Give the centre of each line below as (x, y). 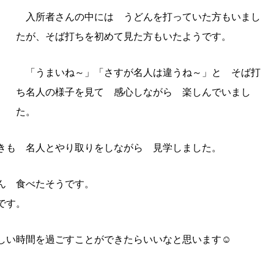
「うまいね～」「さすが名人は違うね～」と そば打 (138, 72)
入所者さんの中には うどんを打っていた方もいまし (138, 17)
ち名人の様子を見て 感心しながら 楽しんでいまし (133, 92)
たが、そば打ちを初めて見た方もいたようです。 (124, 36)
